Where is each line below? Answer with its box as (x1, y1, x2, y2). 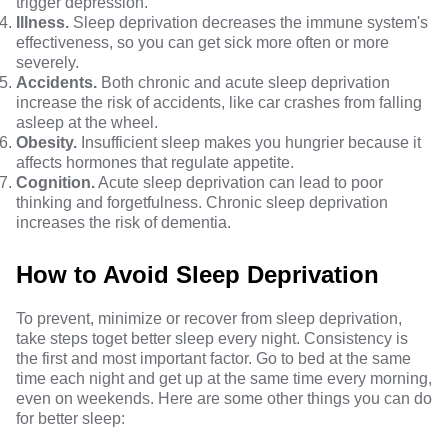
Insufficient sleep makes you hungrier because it (77, 134, 421, 151)
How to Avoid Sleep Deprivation (16, 261, 379, 288)
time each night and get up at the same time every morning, (16, 370, 432, 387)
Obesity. (16, 134, 77, 151)
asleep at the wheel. (16, 114, 158, 131)
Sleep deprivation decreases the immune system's (69, 14, 428, 31)
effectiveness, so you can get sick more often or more (16, 34, 389, 51)
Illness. (16, 14, 69, 31)
